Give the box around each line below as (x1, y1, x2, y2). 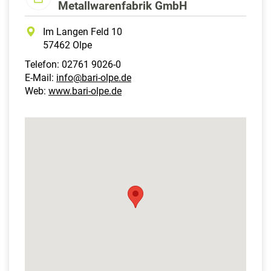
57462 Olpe (43, 39, 92, 51)
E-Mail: (25, 71, 56, 83)
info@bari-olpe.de (56, 71, 131, 83)
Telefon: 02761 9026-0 (25, 58, 121, 70)
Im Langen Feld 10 (43, 25, 122, 38)
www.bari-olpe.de (48, 85, 122, 97)
